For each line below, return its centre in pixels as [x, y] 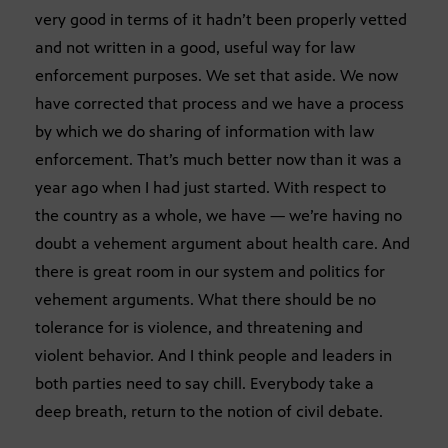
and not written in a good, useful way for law [195, 47]
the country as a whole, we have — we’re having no [218, 215]
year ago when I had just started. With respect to [210, 187]
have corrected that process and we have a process [219, 103]
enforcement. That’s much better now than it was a [218, 159]
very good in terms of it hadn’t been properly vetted [221, 19]
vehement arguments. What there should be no [205, 299]
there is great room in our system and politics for [210, 271]
